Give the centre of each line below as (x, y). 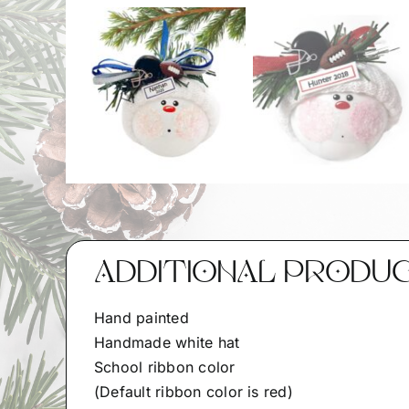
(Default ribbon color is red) (193, 392)
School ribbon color (164, 367)
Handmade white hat (167, 343)
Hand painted (141, 318)
